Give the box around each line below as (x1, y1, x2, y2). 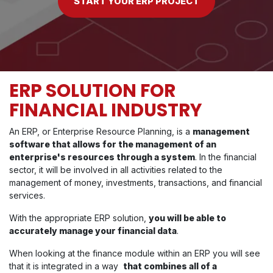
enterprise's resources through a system (9, 152, 195, 163)
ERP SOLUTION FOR (9, 78, 175, 104)
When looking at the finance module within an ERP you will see (9, 248, 260, 259)
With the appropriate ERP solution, (9, 213, 149, 224)
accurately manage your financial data (9, 225, 177, 236)
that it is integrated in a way (9, 261, 123, 272)
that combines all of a (123, 261, 217, 272)
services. (9, 190, 45, 201)
